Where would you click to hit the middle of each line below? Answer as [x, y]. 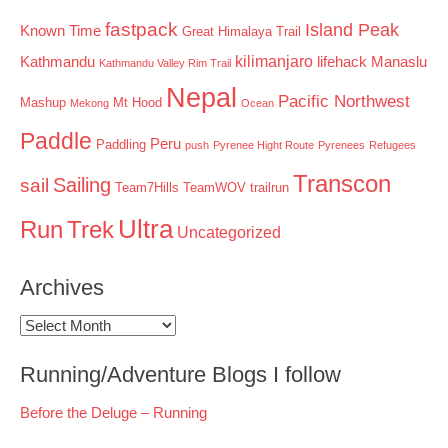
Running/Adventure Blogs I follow [180, 374]
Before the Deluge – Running [113, 412]
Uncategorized [229, 231]
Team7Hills [147, 187]
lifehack [342, 61]
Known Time [60, 30]
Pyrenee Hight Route [263, 144]
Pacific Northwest [344, 100]
